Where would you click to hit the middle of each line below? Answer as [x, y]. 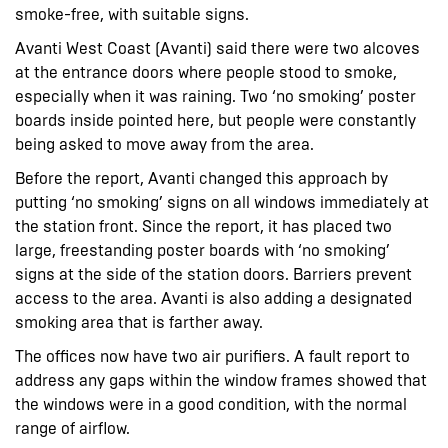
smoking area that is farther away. [139, 322]
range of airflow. [72, 428]
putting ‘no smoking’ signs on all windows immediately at [222, 202]
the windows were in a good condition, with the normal [211, 404]
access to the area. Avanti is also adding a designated [213, 298]
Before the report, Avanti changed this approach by [201, 178]
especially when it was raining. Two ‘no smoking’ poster [215, 96]
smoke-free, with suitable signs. [132, 14]
